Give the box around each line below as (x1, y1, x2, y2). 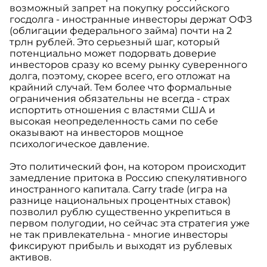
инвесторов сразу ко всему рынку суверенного (10, 59, 247, 71)
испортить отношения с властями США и (10, 104, 215, 116)
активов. (10, 252, 51, 263)
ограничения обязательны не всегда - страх (10, 93, 229, 105)
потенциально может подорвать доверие (10, 48, 216, 60)
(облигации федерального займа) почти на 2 (10, 25, 232, 37)
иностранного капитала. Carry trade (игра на (10, 184, 227, 195)
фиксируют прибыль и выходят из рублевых (10, 240, 232, 252)
